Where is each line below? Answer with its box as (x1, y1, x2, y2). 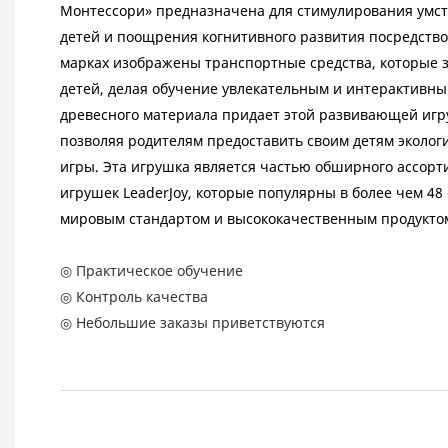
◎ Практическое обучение (60, 261, 243, 281)
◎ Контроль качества (60, 287, 208, 307)
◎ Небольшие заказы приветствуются (60, 313, 325, 333)
